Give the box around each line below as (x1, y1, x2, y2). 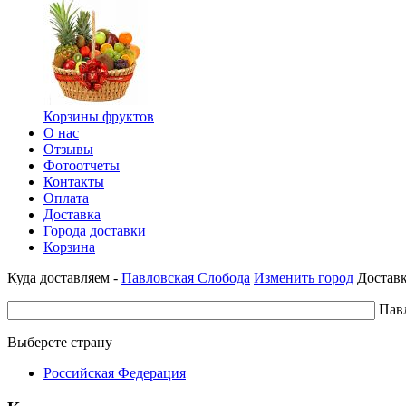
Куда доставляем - (7, 270, 121, 285)
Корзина (43, 239, 95, 255)
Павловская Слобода (121, 270, 250, 285)
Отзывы (43, 141, 93, 157)
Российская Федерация (43, 365, 186, 381)
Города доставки (43, 223, 146, 238)
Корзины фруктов (43, 109, 154, 124)
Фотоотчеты (43, 158, 120, 173)
